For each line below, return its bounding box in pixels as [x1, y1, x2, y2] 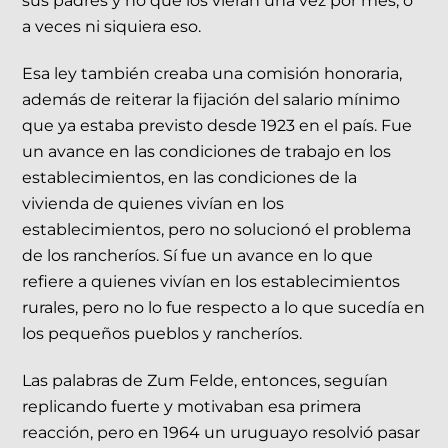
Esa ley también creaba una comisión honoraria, [22, 64, 403, 84]
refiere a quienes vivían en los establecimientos [22, 272, 401, 292]
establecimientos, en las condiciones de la [22, 168, 358, 188]
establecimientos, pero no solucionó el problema [22, 220, 412, 240]
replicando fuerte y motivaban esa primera [22, 397, 362, 417]
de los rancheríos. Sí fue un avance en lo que [22, 246, 374, 266]
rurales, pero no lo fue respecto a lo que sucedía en [22, 298, 426, 318]
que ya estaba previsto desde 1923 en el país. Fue [22, 116, 413, 136]
